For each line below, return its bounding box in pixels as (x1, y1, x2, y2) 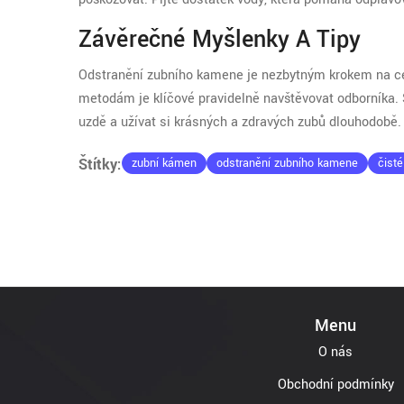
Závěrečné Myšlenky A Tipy (78, 23, 361, 57)
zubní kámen (132, 155, 197, 172)
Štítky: (78, 154, 122, 176)
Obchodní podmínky (277, 375, 394, 395)
